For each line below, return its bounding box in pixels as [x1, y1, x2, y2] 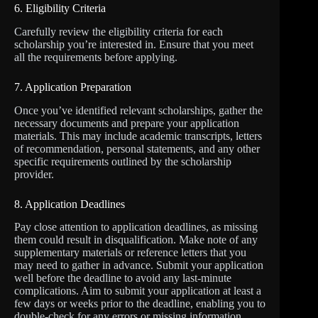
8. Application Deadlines [14, 197, 125, 210]
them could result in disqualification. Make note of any [14, 234, 258, 246]
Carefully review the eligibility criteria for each [14, 25, 223, 38]
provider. [14, 168, 54, 180]
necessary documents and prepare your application [14, 116, 239, 129]
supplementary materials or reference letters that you [14, 246, 246, 259]
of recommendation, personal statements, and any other [14, 142, 260, 155]
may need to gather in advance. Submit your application [14, 259, 263, 272]
